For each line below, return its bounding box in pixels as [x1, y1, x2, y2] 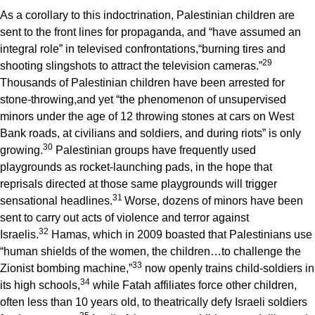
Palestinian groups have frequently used [53, 144, 256, 157]
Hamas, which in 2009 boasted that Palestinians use [49, 229, 312, 241]
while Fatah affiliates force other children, [90, 279, 297, 292]
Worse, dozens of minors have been [124, 195, 303, 207]
